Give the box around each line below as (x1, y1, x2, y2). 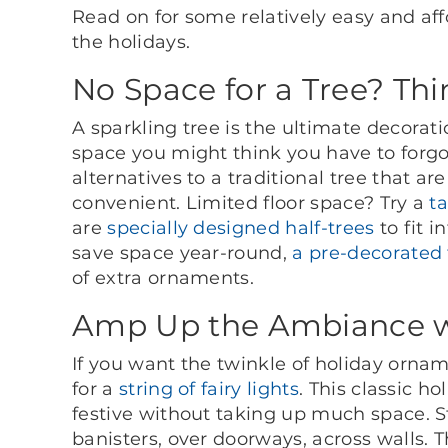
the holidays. (72, 30, 191, 53)
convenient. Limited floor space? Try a (72, 191, 430, 214)
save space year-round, (72, 241, 293, 264)
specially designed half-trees (107, 216, 375, 239)
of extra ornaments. (72, 266, 255, 289)
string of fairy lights (118, 377, 299, 400)
